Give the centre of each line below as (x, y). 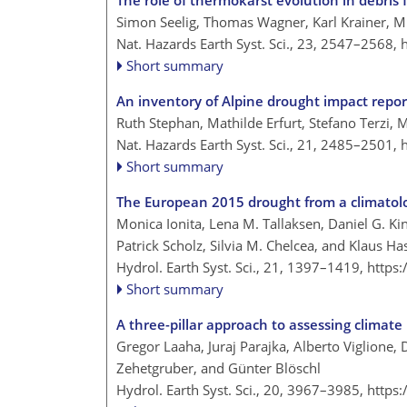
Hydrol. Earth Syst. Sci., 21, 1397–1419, (242, 268)
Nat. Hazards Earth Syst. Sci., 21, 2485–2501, (258, 145)
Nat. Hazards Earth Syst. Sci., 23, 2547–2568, (258, 44)
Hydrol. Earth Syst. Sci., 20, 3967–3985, (242, 390)
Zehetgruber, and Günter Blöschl (218, 368)
